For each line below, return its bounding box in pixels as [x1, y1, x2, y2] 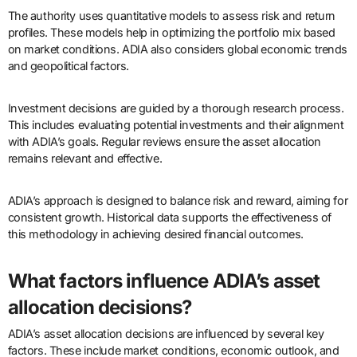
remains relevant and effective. [7, 151, 163, 165]
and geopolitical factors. [7, 58, 129, 73]
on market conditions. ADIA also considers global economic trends [7, 41, 347, 56]
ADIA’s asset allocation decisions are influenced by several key [7, 327, 324, 341]
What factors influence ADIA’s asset [7, 269, 320, 292]
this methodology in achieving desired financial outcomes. [7, 226, 304, 241]
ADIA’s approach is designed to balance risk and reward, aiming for [7, 193, 348, 207]
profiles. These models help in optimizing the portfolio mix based [7, 25, 335, 39]
